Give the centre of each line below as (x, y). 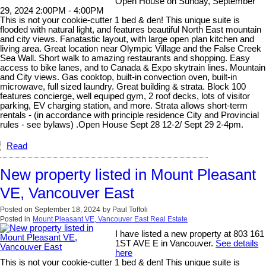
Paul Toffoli (130, 209)
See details (237, 243)
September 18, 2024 (67, 209)
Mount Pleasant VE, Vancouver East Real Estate (110, 219)
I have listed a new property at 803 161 (190, 234)
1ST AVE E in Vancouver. (166, 243)
